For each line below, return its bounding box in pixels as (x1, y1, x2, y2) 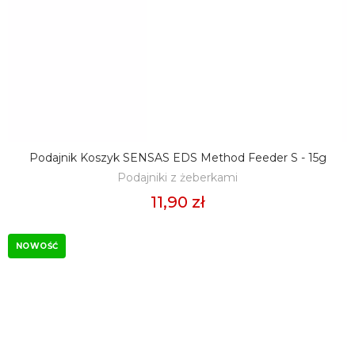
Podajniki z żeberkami (117, 170, 238, 185)
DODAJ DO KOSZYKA (128, 151, 237, 164)
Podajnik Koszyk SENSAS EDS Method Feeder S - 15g (29, 150, 326, 165)
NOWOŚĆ (16, 240, 59, 251)
